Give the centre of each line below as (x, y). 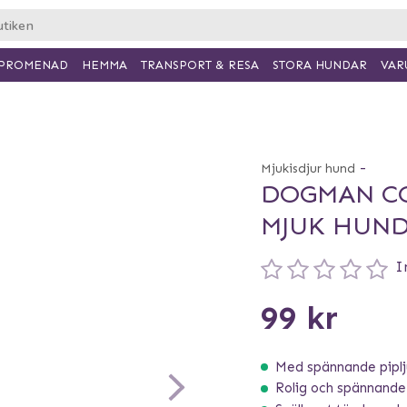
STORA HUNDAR (320, 65)
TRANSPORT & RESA (200, 65)
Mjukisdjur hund (308, 169)
